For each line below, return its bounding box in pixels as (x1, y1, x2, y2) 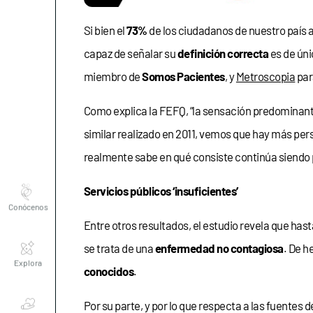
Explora (14, 232, 42, 242)
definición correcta (177, 45, 269, 60)
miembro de (84, 68, 140, 83)
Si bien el (84, 22, 127, 37)
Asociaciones (3, 288, 52, 298)
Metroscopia (235, 68, 296, 83)
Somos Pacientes (140, 68, 225, 83)
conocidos (84, 263, 134, 278)
